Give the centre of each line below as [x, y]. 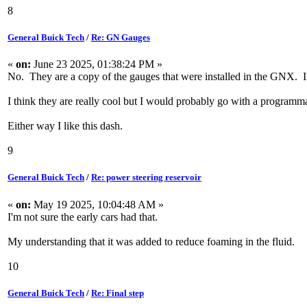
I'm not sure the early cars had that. [83, 217]
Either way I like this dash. [65, 126]
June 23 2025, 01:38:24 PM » [97, 64]
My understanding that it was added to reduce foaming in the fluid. [151, 241]
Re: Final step [118, 293]
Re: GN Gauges [121, 38]
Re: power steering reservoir [146, 177]
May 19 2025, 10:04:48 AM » [97, 204]
